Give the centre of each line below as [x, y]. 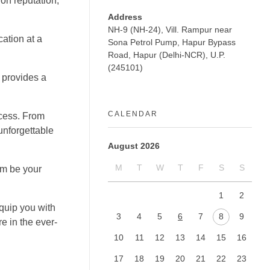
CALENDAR [133, 114]
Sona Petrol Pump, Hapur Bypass [172, 42]
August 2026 [134, 146]
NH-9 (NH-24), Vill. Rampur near [170, 30]
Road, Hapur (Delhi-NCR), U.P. [167, 55]
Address [125, 17]
